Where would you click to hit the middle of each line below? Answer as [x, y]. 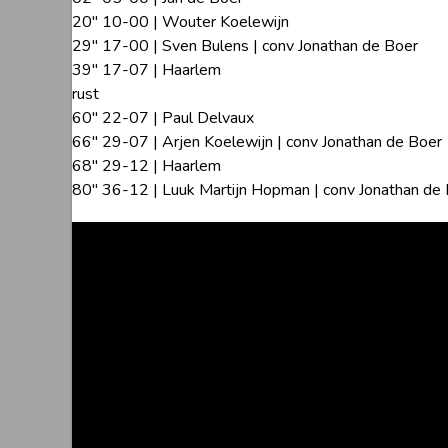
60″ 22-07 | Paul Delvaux [163, 118]
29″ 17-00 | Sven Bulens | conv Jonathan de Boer [245, 46]
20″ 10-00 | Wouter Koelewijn [180, 22]
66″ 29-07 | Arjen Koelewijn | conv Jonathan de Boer [257, 142]
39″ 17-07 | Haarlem [146, 70]
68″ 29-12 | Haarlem [146, 166]
